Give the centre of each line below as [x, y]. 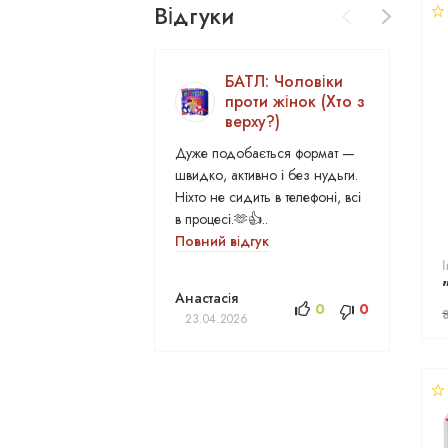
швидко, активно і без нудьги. [267, 175]
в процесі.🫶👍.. [222, 219]
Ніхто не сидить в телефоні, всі [268, 197]
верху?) [253, 121]
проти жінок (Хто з [295, 101]
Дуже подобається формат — [265, 153]
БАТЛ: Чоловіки [284, 81]
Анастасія [207, 298]
